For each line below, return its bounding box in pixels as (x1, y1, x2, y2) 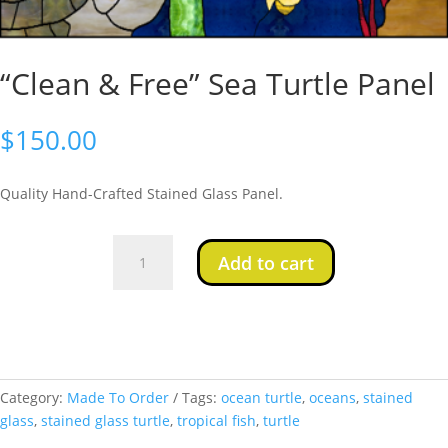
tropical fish (177, 411, 256, 430)
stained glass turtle (41, 411, 170, 430)
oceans (309, 388, 356, 407)
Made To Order (67, 388, 169, 407)
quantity (111, 375, 164, 392)
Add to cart (218, 250, 315, 275)
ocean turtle (221, 388, 302, 407)
